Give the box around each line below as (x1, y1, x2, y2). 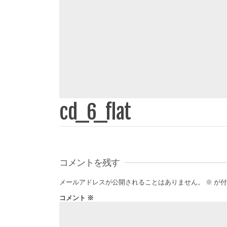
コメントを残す (59, 157, 120, 168)
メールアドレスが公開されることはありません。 (59, 178, 204, 186)
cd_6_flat (59, 99, 131, 125)
